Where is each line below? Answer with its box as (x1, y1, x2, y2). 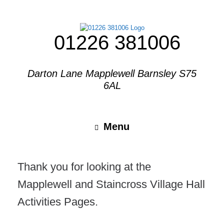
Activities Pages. (17, 195, 98, 208)
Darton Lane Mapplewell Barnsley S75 (27, 68, 196, 79)
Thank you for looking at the (17, 160, 151, 173)
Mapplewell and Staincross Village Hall (17, 178, 205, 191)
